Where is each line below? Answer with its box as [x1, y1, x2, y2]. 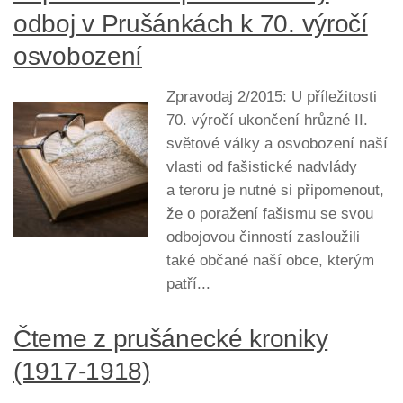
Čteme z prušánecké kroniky [13, 325, 328, 354]
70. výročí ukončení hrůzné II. [166, 112, 368, 130]
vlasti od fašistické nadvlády [166, 158, 357, 176]
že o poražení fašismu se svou [166, 205, 373, 223]
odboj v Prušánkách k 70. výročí [13, 10, 368, 39]
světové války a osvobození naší [166, 135, 388, 153]
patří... [166, 275, 210, 293]
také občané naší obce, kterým [166, 252, 374, 270]
